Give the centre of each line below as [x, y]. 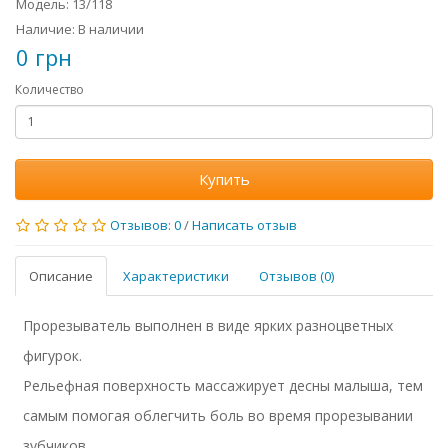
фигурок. [53, 355]
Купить [224, 178]
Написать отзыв [244, 224]
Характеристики [176, 275]
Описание [61, 275]
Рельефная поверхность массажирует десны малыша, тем [223, 385]
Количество [49, 89]
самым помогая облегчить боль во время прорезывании [218, 415]
